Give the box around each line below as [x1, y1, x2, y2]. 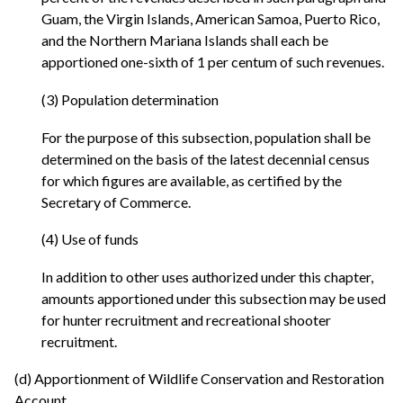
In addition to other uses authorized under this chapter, [41, 267, 373, 285]
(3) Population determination [41, 91, 219, 109]
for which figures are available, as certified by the [41, 171, 342, 189]
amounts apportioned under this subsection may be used [41, 289, 386, 307]
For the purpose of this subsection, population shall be [41, 128, 371, 146]
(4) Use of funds [41, 230, 139, 248]
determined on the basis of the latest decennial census [41, 149, 370, 167]
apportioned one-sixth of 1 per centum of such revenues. [41, 53, 384, 71]
